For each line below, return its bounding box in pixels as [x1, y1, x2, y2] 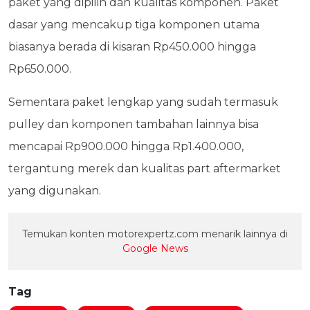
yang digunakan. [8, 184, 101, 198]
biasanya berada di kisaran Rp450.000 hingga [8, 40, 256, 54]
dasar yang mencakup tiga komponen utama [8, 18, 259, 32]
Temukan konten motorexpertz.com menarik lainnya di [22, 228, 288, 241]
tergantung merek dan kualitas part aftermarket [8, 162, 281, 176]
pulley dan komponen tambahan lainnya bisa [8, 118, 259, 131]
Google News [122, 242, 188, 255]
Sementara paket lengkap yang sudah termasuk [8, 95, 278, 109]
